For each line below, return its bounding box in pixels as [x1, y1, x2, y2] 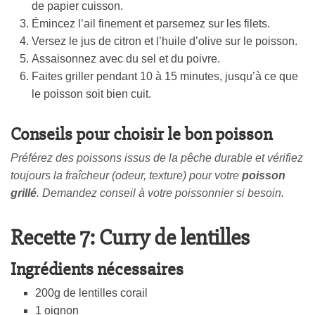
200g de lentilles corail [35, 287, 148, 300]
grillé [11, 187, 37, 200]
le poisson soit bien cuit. [32, 88, 151, 101]
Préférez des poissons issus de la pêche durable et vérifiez [11, 152, 303, 165]
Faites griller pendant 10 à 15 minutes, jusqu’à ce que [32, 70, 298, 83]
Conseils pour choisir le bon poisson [11, 123, 272, 146]
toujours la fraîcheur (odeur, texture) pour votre [11, 169, 242, 182]
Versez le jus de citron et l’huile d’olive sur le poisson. [32, 35, 297, 48]
